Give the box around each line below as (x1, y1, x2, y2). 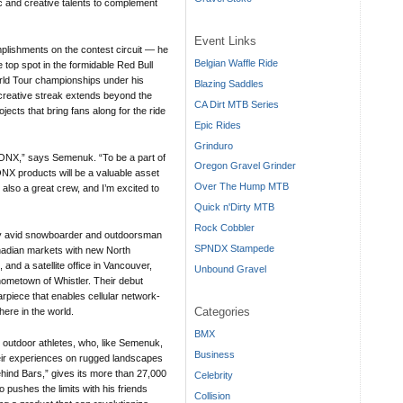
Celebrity (194, 370, 233, 381)
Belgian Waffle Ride (194, 57, 278, 68)
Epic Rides (194, 119, 241, 130)
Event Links (194, 33, 256, 48)
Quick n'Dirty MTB (194, 201, 274, 213)
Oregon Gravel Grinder (194, 160, 296, 172)
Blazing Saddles (194, 77, 264, 89)
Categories (194, 305, 250, 319)
